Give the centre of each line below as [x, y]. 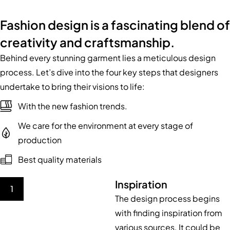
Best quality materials [60, 160]
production [40, 140]
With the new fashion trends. [73, 106]
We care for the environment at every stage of [106, 126]
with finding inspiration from [169, 213]
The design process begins [167, 199]
